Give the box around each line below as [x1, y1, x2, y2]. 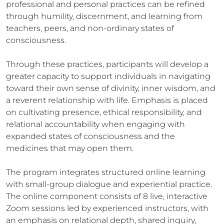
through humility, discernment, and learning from [6, 11, 202, 21]
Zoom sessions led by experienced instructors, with [6, 203, 208, 213]
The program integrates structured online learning [6, 167, 205, 177]
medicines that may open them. [6, 143, 133, 153]
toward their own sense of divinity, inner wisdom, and [6, 83, 215, 93]
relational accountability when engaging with [6, 119, 185, 129]
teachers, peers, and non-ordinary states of [6, 23, 174, 33]
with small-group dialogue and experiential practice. [6, 179, 212, 189]
